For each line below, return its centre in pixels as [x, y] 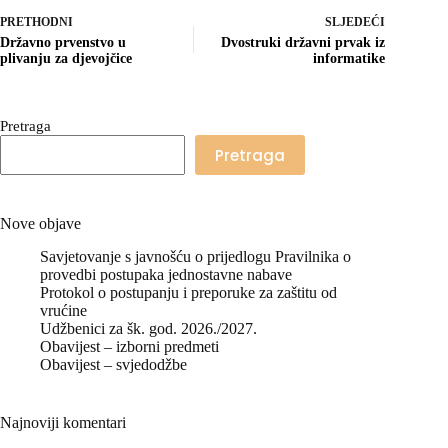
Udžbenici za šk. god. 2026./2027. [148, 328]
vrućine [63, 310]
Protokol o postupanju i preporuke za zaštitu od [188, 292]
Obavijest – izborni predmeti [129, 346]
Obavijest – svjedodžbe [113, 364]
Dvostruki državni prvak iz [303, 42]
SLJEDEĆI [355, 22]
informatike [349, 58]
